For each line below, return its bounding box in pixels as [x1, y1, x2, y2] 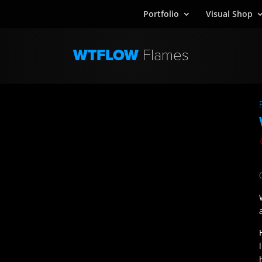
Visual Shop [205, 8, 253, 19]
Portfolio [143, 8, 179, 19]
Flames [143, 46, 189, 64]
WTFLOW [73, 46, 143, 64]
